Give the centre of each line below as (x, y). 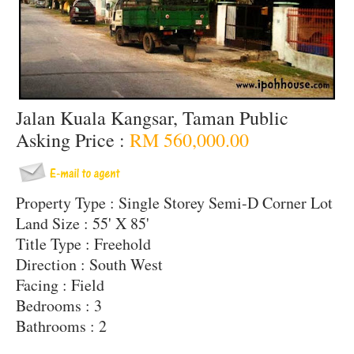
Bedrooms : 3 (59, 305)
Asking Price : (73, 140)
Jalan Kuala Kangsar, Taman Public (152, 118)
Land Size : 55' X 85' (83, 223)
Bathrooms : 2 (61, 326)
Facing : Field (60, 285)
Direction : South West (92, 264)
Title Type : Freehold (83, 244)
